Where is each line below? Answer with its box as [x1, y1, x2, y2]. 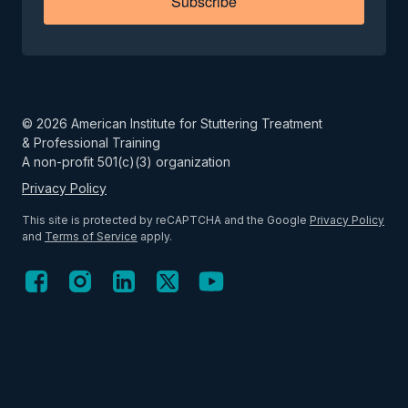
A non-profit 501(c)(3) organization [22, 154, 230, 169]
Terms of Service [45, 229, 138, 243]
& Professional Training [22, 135, 160, 150]
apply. [138, 229, 172, 243]
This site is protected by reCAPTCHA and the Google [22, 213, 310, 227]
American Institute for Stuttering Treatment [67, 116, 322, 131]
